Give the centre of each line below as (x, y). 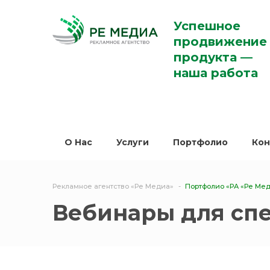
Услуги (133, 142)
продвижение (220, 42)
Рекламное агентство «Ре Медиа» (113, 187)
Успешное (207, 26)
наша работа (215, 73)
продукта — (213, 57)
